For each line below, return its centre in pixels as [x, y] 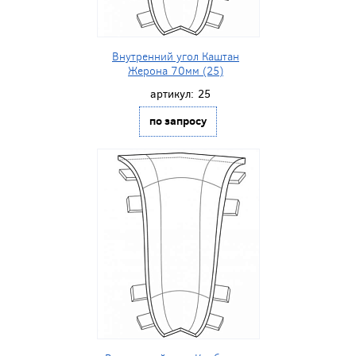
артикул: [172, 94]
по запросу [178, 120]
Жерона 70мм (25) [176, 71]
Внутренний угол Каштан [176, 56]
